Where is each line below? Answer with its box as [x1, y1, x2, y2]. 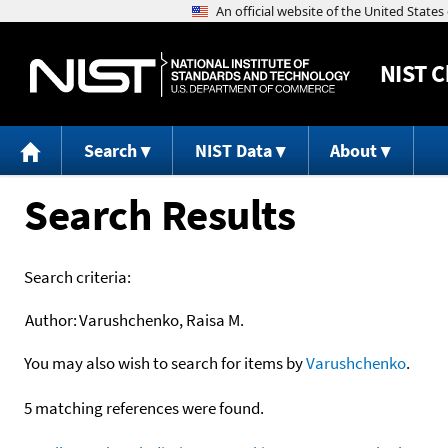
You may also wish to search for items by [24, 351, 306, 374]
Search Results [24, 186, 295, 242]
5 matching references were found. [24, 396, 264, 419]
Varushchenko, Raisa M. [79, 308, 244, 331]
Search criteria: [24, 265, 131, 288]
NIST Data [194, 139, 272, 163]
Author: [25, 308, 77, 331]
